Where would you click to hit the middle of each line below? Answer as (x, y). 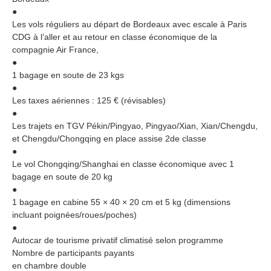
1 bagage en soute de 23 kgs (68, 75)
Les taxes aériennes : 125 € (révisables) (89, 100)
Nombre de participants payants (73, 253)
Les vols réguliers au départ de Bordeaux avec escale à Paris (129, 24)
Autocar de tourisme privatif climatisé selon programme (118, 240)
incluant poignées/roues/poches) (74, 214)
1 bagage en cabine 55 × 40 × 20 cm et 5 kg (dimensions (121, 202)
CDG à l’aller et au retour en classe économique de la (115, 37)
